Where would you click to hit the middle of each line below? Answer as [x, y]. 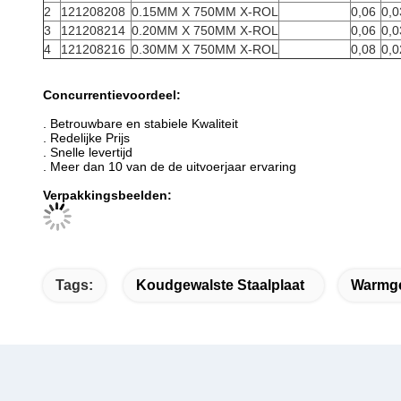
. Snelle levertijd [88, 152]
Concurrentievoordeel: [112, 95]
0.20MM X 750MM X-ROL [205, 30]
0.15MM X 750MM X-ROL [205, 12]
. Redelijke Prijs [86, 138]
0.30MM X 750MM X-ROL [205, 49]
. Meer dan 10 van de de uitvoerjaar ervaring [170, 166]
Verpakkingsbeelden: [107, 195]
